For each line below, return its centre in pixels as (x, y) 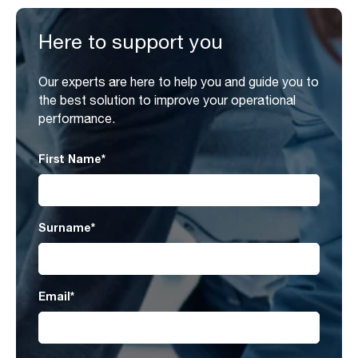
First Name (70, 158)
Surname (65, 227)
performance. (77, 118)
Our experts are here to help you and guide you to (179, 81)
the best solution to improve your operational (167, 99)
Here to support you (131, 41)
